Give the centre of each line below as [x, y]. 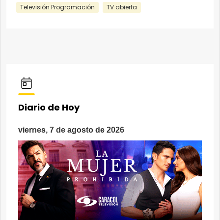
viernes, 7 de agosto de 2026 [71, 130]
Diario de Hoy [49, 107]
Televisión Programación [57, 7]
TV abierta [122, 7]
